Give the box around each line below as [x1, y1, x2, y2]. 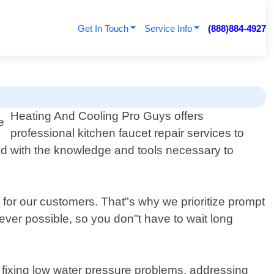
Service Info [144, 23, 192, 34]
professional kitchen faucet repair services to [10, 127, 245, 140]
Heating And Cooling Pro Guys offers [10, 109, 204, 123]
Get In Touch [77, 23, 128, 34]
